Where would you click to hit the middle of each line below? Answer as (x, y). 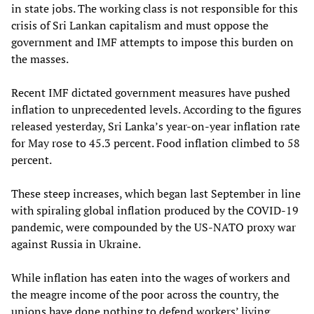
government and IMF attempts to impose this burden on (152, 42)
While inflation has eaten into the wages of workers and (151, 277)
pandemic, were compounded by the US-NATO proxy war (153, 227)
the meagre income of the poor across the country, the (145, 294)
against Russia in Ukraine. (76, 244)
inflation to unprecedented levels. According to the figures (156, 109)
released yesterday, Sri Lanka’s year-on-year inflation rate (156, 126)
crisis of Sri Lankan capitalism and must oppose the (140, 25)
